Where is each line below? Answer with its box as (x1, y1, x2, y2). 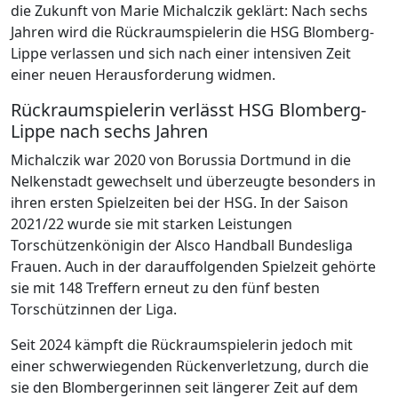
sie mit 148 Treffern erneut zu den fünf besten (11, 278, 320, 298)
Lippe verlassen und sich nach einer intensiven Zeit (11, 44, 351, 64)
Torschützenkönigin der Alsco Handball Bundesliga (11, 235, 353, 256)
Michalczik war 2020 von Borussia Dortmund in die (11, 150, 351, 171)
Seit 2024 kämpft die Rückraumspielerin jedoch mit (11, 335, 353, 355)
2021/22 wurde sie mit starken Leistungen (11, 214, 292, 235)
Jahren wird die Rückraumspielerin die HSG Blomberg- (11, 22, 374, 43)
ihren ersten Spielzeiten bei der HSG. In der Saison (11, 193, 348, 213)
